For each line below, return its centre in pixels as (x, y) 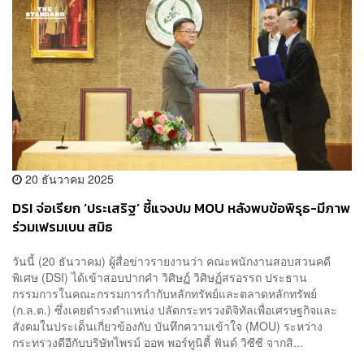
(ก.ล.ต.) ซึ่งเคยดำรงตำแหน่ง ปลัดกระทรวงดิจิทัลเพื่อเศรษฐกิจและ (175, 309)
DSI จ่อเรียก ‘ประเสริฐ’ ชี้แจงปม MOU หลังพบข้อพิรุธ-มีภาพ (181, 209)
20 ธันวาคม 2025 (68, 179)
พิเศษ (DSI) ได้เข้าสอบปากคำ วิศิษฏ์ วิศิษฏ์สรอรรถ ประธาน (160, 277)
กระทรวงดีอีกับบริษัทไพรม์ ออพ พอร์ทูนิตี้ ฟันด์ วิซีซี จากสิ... (158, 342)
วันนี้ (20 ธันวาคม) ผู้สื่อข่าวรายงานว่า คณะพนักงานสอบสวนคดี (171, 260)
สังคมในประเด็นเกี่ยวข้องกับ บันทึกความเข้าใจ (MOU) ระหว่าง (167, 325)
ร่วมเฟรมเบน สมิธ (63, 227)
